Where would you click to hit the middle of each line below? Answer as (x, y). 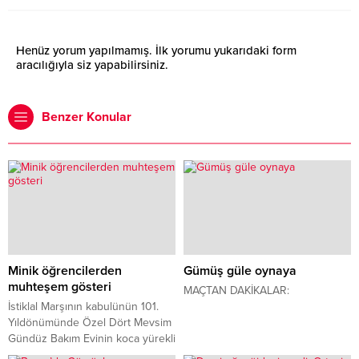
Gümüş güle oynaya (240, 270)
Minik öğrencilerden (65, 270)
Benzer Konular (87, 117)
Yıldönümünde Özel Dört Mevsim (90, 322)
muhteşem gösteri (60, 286)
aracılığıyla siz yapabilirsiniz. (92, 65)
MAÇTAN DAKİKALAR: (236, 290)
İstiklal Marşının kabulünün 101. (83, 306)
